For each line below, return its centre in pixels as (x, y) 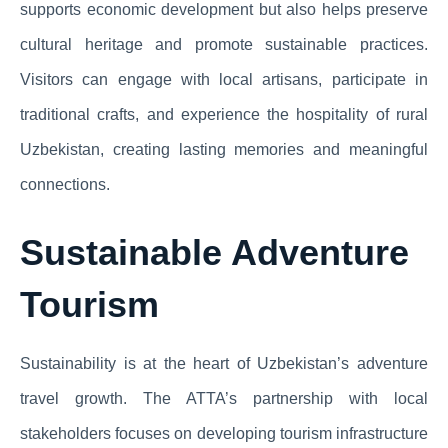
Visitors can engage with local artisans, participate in (224, 80)
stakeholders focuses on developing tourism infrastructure (224, 434)
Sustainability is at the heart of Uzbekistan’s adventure (224, 364)
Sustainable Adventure (214, 253)
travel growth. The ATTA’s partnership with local (224, 399)
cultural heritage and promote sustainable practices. (224, 45)
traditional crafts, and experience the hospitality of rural (224, 115)
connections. (65, 185)
